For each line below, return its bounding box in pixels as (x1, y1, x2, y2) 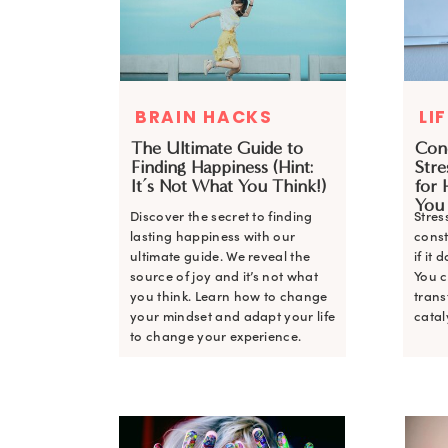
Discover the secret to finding (130, 208, 313, 225)
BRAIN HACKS (135, 105, 273, 129)
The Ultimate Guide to (131, 137, 303, 159)
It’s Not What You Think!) (131, 175, 326, 197)
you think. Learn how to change (130, 288, 328, 305)
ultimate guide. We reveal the (130, 248, 311, 265)
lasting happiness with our (130, 228, 296, 245)
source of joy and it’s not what (130, 268, 319, 285)
